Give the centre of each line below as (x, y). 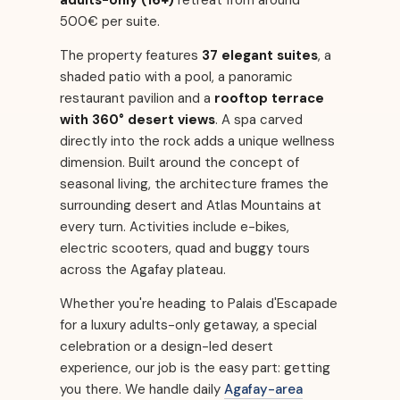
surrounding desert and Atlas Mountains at (191, 206)
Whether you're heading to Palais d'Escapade (199, 304)
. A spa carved (259, 120)
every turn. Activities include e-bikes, (175, 227)
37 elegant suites (260, 56)
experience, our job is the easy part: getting (195, 368)
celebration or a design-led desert (167, 347)
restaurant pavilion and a (137, 99)
